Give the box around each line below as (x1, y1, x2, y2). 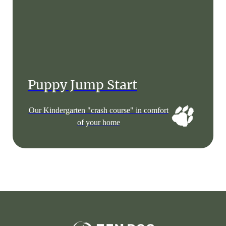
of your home (77, 118, 120, 127)
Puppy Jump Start (28, 77, 137, 93)
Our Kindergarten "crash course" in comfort (28, 105, 168, 115)
